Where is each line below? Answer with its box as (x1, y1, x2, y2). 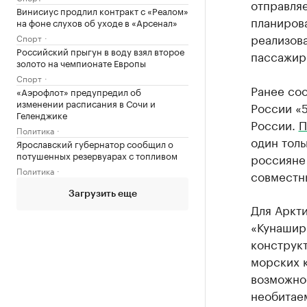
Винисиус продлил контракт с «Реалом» (16, 3, 188, 17)
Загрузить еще (68, 188, 137, 199)
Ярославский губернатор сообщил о (16, 136, 173, 150)
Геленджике (16, 107, 67, 121)
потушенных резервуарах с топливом (16, 147, 177, 162)
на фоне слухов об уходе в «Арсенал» (16, 14, 177, 29)
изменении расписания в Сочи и (16, 95, 156, 110)
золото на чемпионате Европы (16, 55, 146, 69)
